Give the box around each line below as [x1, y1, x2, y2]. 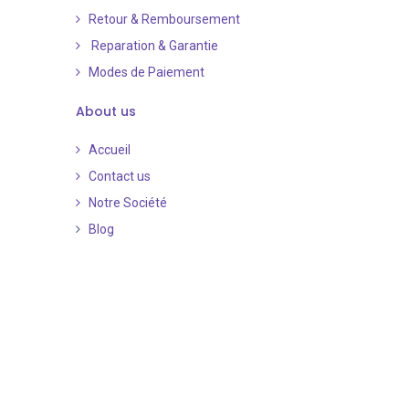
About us [75, 102, 136, 121]
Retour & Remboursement [88, 12, 243, 27]
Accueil [88, 142, 133, 158]
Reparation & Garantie [88, 38, 218, 54]
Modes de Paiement [88, 65, 204, 80]
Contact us [88, 169, 151, 184]
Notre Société [88, 195, 167, 211]
